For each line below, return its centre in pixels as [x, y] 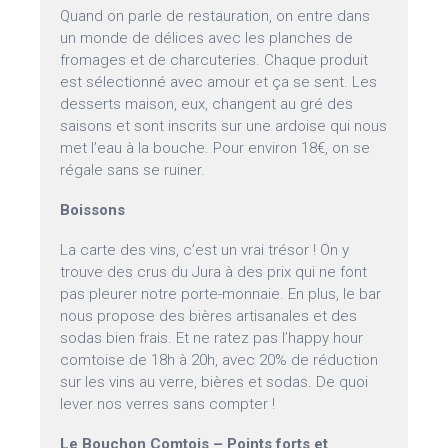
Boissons [93, 210]
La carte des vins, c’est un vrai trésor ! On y [205, 250]
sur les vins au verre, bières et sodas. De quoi [214, 382]
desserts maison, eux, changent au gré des [207, 104]
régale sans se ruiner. [133, 170]
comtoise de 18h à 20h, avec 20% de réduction [219, 360]
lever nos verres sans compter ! [168, 404]
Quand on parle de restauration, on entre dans [215, 16]
